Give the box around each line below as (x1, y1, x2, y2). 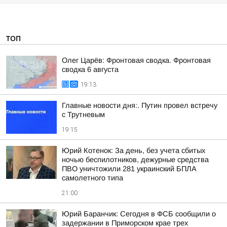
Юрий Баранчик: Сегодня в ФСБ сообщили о (62, 210, 216, 218)
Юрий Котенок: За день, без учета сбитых (62, 146, 205, 155)
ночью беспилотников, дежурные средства (62, 156, 209, 164)
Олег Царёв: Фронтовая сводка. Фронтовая (62, 56, 211, 64)
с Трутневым (62, 110, 105, 119)
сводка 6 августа (62, 65, 119, 73)
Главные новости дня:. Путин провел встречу (62, 101, 217, 109)
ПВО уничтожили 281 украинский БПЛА (62, 165, 197, 173)
